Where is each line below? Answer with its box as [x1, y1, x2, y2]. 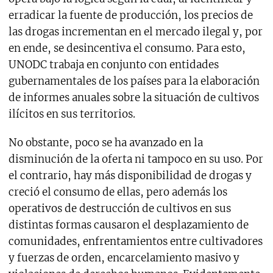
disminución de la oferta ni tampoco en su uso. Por [8, 152, 263, 166]
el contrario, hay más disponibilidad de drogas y [8, 168, 252, 182]
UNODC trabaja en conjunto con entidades [8, 57, 219, 71]
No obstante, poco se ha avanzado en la [8, 135, 203, 149]
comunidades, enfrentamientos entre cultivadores [8, 234, 263, 248]
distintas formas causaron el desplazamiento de [8, 218, 249, 232]
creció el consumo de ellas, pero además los [8, 185, 227, 199]
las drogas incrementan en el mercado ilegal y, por [8, 24, 263, 38]
